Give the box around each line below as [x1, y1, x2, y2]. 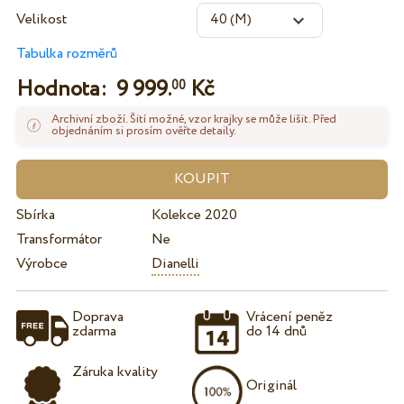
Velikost [15, 9, 67, 31]
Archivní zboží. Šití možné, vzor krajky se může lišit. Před [51, 111, 337, 129]
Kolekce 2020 [151, 204, 237, 225]
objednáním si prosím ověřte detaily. [51, 123, 237, 141]
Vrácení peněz [246, 306, 334, 327]
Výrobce [15, 252, 68, 274]
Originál [246, 375, 298, 397]
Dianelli [151, 252, 199, 274]
